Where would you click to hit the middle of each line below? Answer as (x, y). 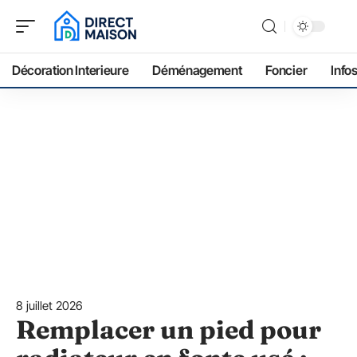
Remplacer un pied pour (169, 330)
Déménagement (197, 70)
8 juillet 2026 (49, 306)
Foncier (286, 70)
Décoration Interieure (71, 70)
